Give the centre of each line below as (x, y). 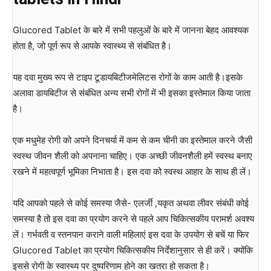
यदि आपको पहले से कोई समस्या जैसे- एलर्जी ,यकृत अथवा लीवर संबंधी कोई (131, 203)
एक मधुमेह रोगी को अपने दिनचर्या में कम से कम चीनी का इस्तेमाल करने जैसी (132, 140)
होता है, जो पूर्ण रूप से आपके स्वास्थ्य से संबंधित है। (92, 46)
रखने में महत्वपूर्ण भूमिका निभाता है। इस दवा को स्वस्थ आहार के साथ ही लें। (132, 172)
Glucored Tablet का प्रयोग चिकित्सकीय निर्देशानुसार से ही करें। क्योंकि (133, 250)
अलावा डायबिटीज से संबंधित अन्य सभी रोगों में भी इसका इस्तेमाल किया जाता (132, 93)
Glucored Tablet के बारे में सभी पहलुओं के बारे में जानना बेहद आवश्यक (131, 30)
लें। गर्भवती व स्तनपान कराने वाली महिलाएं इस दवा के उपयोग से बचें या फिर (131, 235)
